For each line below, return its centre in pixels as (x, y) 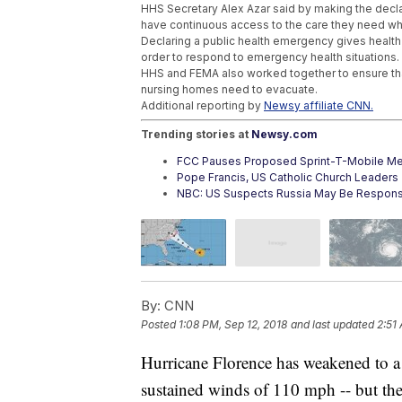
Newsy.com (284, 135)
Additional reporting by (202, 106)
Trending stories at (196, 135)
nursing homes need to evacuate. (231, 90)
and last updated (332, 325)
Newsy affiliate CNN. (319, 106)
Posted (160, 325)
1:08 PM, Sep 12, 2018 (233, 325)
